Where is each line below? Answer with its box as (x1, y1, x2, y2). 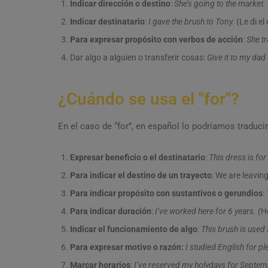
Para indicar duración (70, 206, 151, 216)
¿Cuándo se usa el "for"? (58, 89, 239, 109)
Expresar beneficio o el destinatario (70, 153, 205, 162)
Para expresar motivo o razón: (70, 242, 184, 252)
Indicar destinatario (70, 17, 145, 26)
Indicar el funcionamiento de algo (70, 224, 197, 234)
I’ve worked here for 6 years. (155, 206, 258, 216)
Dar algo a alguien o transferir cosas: (70, 53, 207, 62)
